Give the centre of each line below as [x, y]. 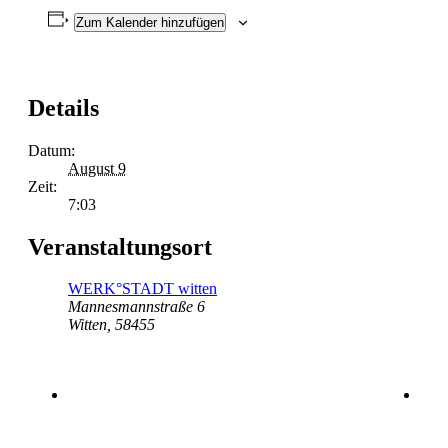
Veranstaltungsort [120, 246]
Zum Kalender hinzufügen [149, 22]
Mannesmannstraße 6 [136, 307]
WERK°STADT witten [142, 289]
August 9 [97, 168]
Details [63, 107]
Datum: [51, 150]
